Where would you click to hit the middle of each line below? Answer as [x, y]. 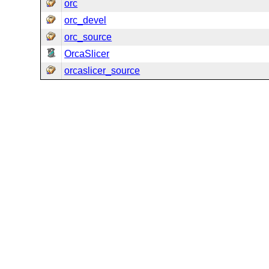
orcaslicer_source [102, 71]
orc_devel [86, 20]
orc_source [88, 37]
